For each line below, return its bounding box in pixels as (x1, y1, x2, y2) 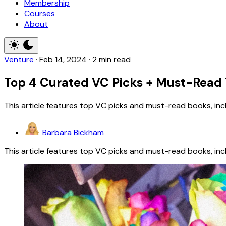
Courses (24, 8, 55, 19)
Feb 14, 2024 (39, 54, 87, 65)
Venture (4, 54, 34, 65)
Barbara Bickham (42, 127, 104, 138)
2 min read (92, 54, 131, 65)
